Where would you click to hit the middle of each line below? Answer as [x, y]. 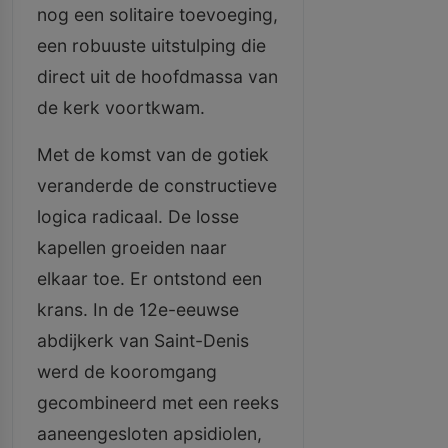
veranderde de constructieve [157, 185]
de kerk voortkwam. [121, 107]
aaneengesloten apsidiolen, [149, 433]
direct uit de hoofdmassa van [157, 76]
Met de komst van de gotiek [153, 154]
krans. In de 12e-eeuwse [138, 309]
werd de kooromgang [127, 371]
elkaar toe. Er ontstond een [149, 278]
